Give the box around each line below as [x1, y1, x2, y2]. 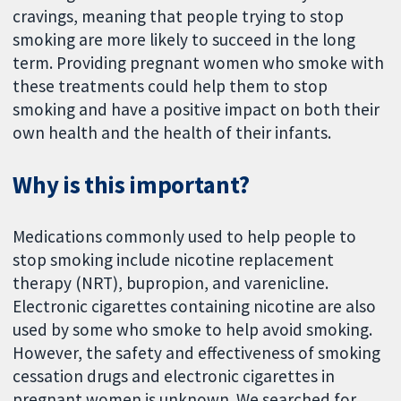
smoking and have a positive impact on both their [13, 98, 380, 120]
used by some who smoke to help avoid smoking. [13, 318, 373, 340]
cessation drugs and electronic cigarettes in [13, 364, 336, 387]
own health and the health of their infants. [13, 121, 332, 143]
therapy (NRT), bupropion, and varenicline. [13, 271, 329, 294]
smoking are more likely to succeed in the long [13, 28, 356, 50]
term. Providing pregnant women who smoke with [13, 51, 385, 73]
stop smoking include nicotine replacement [13, 248, 335, 270]
